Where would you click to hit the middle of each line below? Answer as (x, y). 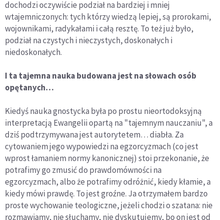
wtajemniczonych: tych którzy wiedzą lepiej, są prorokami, (108, 17)
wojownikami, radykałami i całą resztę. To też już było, (99, 29)
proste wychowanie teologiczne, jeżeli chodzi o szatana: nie (109, 206)
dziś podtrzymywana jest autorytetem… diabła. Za (94, 135)
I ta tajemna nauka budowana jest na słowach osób (101, 76)
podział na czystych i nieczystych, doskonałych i (89, 41)
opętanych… (29, 88)
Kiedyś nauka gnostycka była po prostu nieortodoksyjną (103, 111)
